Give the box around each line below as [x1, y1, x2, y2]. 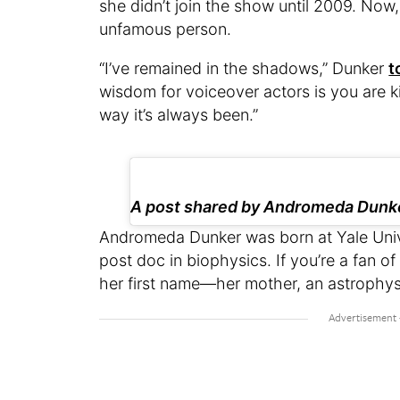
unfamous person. [99, 19, 232, 38]
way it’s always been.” [99, 104, 259, 124]
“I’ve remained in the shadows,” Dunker [99, 58, 389, 78]
